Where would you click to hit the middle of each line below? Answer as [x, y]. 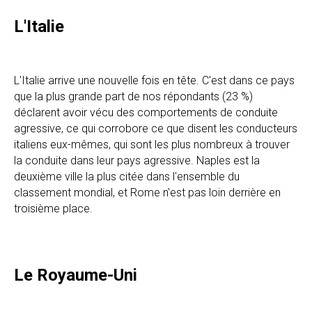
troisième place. [53, 208]
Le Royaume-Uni [76, 275]
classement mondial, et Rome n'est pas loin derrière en [147, 192]
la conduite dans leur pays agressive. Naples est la [137, 160]
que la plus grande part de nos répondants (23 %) [133, 96]
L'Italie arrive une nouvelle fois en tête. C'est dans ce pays [154, 80]
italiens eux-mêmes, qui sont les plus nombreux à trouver [152, 144]
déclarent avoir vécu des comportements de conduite [146, 112]
